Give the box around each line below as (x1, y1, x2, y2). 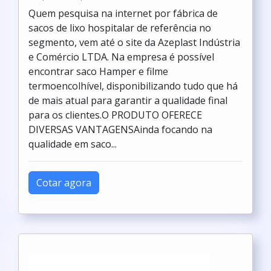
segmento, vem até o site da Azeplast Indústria (28, 36, 240, 49)
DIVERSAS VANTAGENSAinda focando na (28, 123, 212, 136)
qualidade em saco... (28, 137, 117, 151)
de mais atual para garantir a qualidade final (28, 94, 227, 107)
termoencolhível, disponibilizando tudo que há (28, 79, 238, 93)
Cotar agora (36, 176, 91, 189)
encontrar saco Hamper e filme (28, 65, 168, 78)
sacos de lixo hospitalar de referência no (28, 21, 211, 34)
